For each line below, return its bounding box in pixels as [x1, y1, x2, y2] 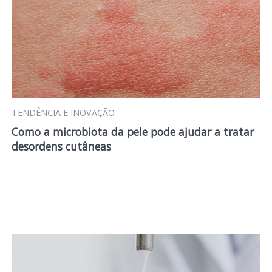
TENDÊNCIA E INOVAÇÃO [11, 107, 115, 118]
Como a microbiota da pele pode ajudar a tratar [11, 124, 254, 139]
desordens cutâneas [11, 139, 111, 154]
